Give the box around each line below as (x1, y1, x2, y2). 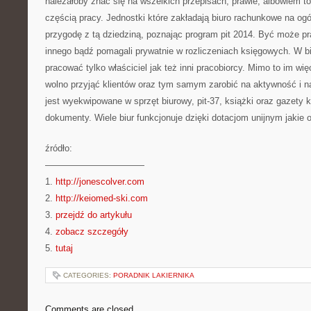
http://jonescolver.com (56, 176, 144, 187)
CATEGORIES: (63, 271, 113, 279)
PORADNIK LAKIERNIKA (113, 271, 194, 279)
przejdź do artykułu (56, 210, 132, 220)
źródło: (45, 143, 72, 153)
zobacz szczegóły (56, 226, 128, 237)
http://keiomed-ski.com (56, 193, 148, 203)
